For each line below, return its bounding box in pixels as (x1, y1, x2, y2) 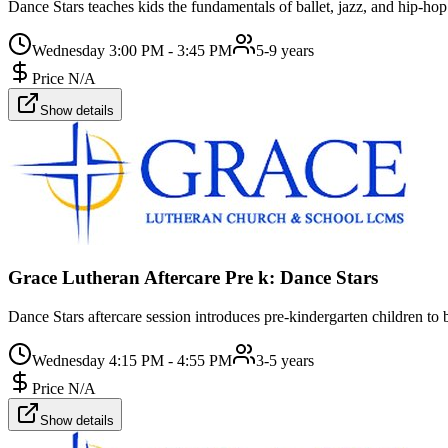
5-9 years (256, 41, 314, 59)
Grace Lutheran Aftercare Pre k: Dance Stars (8, 267, 378, 289)
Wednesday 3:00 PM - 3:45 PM (32, 41, 232, 59)
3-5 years (256, 352, 314, 370)
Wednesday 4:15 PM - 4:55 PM (32, 352, 232, 370)
